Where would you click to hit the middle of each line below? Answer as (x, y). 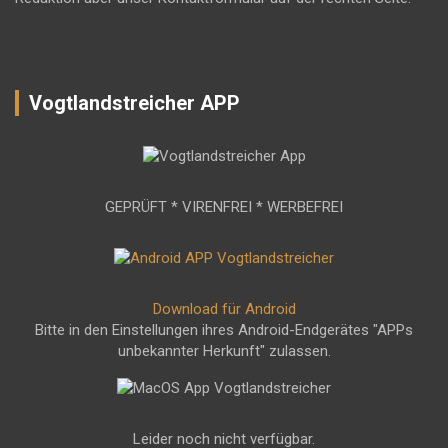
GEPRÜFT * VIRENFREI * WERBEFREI (224, 206)
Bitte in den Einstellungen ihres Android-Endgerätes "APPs (224, 329)
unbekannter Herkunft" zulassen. (224, 350)
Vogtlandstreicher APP (134, 102)
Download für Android (224, 308)
